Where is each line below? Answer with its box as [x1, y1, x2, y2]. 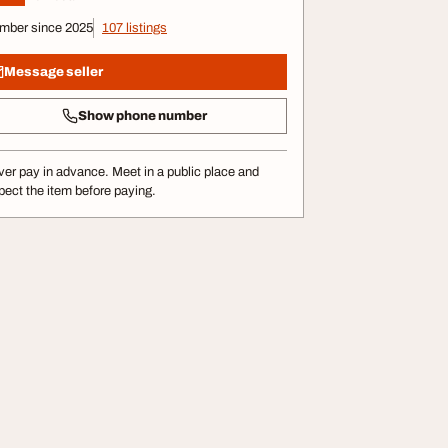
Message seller [4, 64, 103, 79]
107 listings [102, 21, 167, 35]
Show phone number [77, 108, 207, 123]
